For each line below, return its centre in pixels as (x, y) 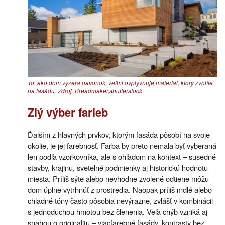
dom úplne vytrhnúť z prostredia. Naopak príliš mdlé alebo (120, 190)
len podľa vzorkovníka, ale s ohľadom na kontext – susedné (122, 157)
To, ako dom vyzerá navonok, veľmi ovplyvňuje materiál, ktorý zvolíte (120, 83)
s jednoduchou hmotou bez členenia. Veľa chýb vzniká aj (118, 212)
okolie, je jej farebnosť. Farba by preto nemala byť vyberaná (122, 146)
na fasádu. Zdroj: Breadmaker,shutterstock (85, 91)
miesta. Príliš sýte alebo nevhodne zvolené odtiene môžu (118, 179)
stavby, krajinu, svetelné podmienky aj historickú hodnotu (118, 168)
